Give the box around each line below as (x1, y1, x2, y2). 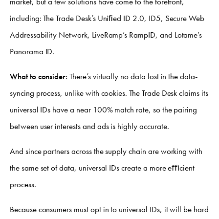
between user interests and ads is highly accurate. (10, 121, 169, 132)
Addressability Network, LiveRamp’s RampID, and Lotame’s (10, 29, 202, 41)
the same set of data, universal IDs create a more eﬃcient (10, 162, 195, 174)
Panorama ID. (10, 46, 55, 57)
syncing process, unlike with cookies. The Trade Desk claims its (10, 88, 208, 99)
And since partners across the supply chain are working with (10, 146, 202, 157)
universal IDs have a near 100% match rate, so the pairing (10, 104, 197, 115)
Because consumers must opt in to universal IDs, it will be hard (10, 204, 209, 215)
